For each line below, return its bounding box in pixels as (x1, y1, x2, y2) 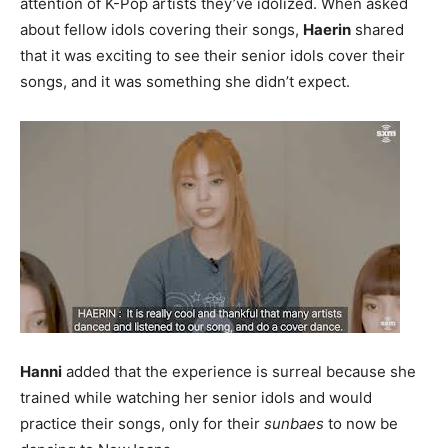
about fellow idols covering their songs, (20, 19, 303, 39)
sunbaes (264, 413, 324, 433)
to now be (324, 413, 398, 433)
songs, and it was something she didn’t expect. (20, 71, 350, 91)
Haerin (303, 19, 351, 39)
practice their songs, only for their (20, 413, 264, 433)
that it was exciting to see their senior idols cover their (20, 45, 405, 65)
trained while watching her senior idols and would (20, 387, 372, 407)
